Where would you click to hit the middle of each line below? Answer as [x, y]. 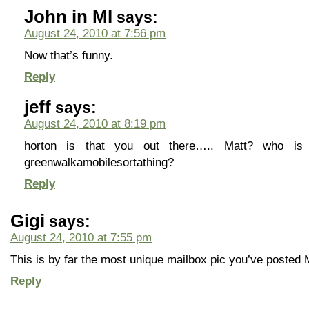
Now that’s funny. [69, 55]
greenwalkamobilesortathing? [99, 162]
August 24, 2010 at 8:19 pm [95, 123]
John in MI [68, 17]
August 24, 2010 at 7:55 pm [81, 237]
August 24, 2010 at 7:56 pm [95, 33]
